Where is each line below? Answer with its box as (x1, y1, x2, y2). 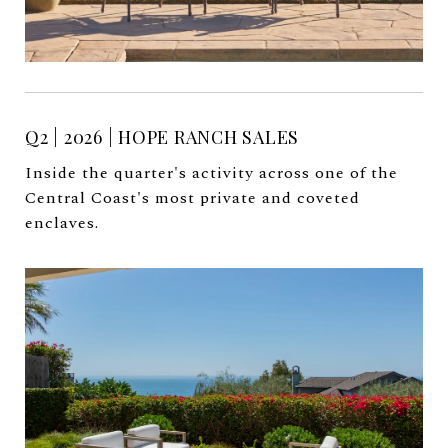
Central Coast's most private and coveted (25, 186, 360, 211)
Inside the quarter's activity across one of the (25, 161, 398, 186)
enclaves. (25, 211, 99, 236)
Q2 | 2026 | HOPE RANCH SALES (25, 125, 299, 150)
